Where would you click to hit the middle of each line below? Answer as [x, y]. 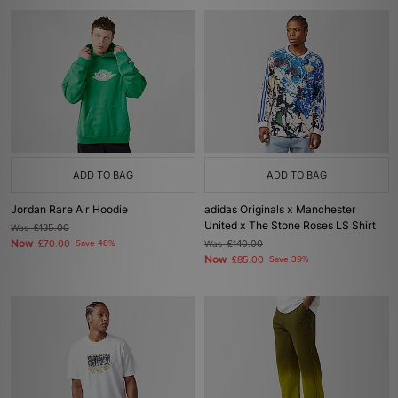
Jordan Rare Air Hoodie [69, 209]
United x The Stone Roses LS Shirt [290, 225]
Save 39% [289, 259]
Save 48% [95, 243]
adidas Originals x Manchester [280, 209]
